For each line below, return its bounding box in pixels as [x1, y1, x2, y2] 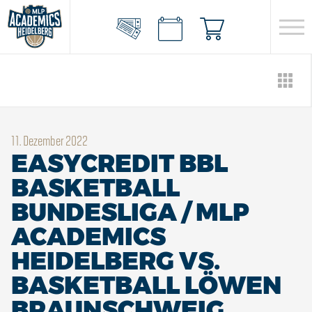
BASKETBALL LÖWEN [11, 270, 281, 300]
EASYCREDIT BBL [11, 148, 228, 178]
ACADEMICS [11, 221, 166, 251]
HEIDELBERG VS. [11, 246, 220, 276]
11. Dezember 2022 [11, 132, 88, 148]
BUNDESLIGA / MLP [11, 197, 249, 227]
